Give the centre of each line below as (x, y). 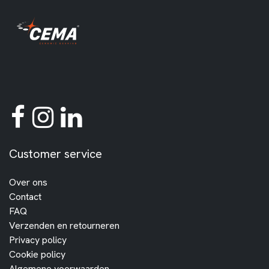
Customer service (56, 153)
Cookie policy (37, 254)
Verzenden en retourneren (64, 225)
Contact (25, 196)
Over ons (28, 182)
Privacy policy (38, 240)
